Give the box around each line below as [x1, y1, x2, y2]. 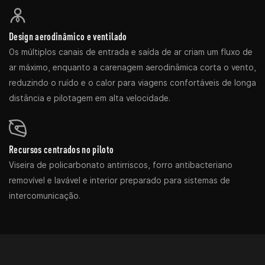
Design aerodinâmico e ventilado [9, 31, 127, 43]
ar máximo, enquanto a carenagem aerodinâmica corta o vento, [9, 63, 256, 73]
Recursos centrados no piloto [9, 143, 114, 155]
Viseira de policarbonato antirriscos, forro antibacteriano [9, 160, 232, 170]
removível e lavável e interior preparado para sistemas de [9, 175, 230, 185]
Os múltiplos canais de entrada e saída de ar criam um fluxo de [9, 47, 253, 57]
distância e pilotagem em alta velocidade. [9, 93, 170, 104]
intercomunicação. [9, 190, 80, 201]
